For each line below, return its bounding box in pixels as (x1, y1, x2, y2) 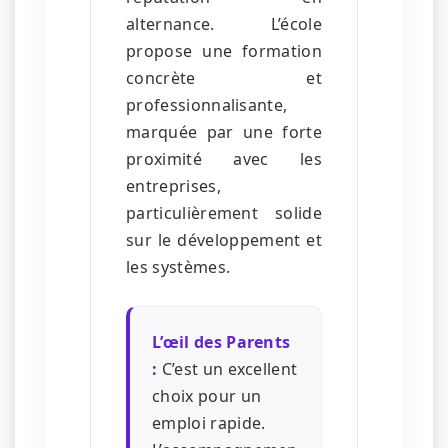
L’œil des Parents (152, 331, 291, 354)
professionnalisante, (126, 94, 288, 117)
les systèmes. (126, 256, 231, 279)
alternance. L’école (126, 13, 322, 36)
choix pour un (152, 385, 262, 408)
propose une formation (126, 40, 322, 63)
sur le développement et (126, 229, 322, 252)
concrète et (126, 67, 322, 90)
